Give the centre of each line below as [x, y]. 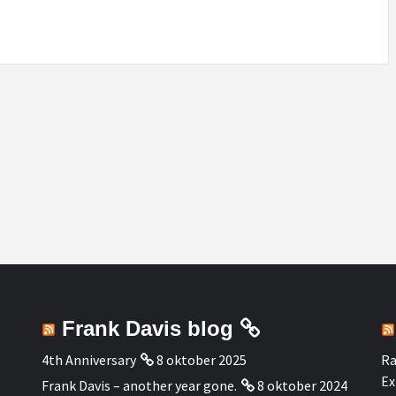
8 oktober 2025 [202, 359]
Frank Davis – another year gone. [140, 385]
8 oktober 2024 [303, 385]
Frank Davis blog [148, 328]
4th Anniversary [89, 359]
